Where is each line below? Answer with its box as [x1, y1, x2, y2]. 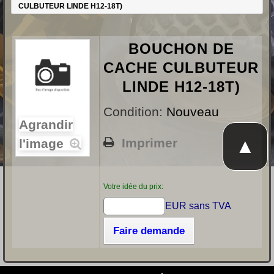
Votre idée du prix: [103, 182, 163, 191]
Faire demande [113, 225, 185, 237]
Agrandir [19, 117, 73, 132]
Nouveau [166, 105, 219, 119]
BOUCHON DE [128, 40, 234, 57]
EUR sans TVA [165, 201, 231, 212]
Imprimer [122, 136, 177, 150]
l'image [19, 136, 67, 151]
